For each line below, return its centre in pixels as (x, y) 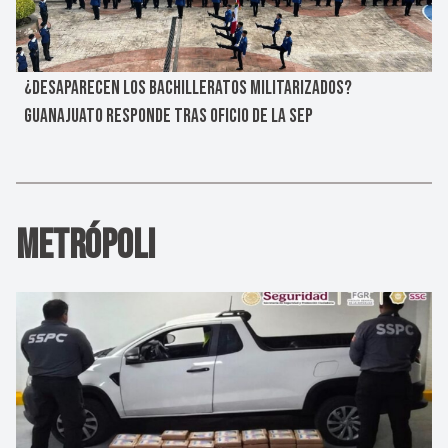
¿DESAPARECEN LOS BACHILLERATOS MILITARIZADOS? (188, 88)
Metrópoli (85, 245)
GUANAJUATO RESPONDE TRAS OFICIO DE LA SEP (168, 116)
